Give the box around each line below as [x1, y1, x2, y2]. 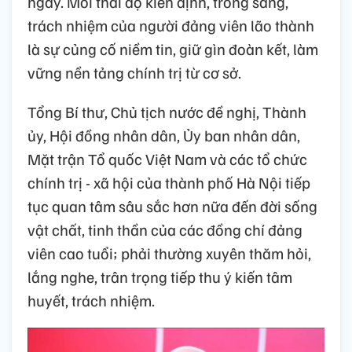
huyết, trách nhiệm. [27, 290, 155, 310]
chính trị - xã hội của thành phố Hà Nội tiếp [27, 172, 310, 192]
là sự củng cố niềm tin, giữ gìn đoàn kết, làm [27, 38, 318, 59]
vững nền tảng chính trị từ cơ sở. [27, 62, 241, 82]
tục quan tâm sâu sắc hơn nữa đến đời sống [27, 196, 317, 216]
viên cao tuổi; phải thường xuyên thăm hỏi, [27, 243, 311, 263]
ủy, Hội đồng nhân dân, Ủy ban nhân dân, [27, 125, 300, 145]
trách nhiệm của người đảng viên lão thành [27, 15, 314, 35]
